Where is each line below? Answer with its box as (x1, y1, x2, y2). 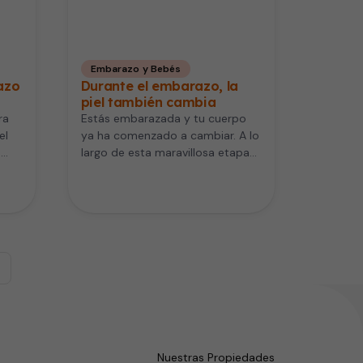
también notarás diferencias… (80, 162, 239, 177)
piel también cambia (80, 94, 216, 111)
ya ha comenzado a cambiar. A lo (80, 128, 259, 143)
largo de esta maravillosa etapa (80, 145, 250, 160)
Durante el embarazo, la (80, 78, 239, 95)
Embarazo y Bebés (90, 62, 181, 76)
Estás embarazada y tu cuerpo (80, 111, 246, 126)
